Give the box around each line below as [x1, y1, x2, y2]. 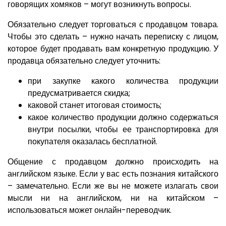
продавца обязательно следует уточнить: [8, 55, 160, 67]
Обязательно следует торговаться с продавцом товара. [8, 19, 218, 31]
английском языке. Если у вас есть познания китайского [8, 168, 218, 180]
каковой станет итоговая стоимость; [28, 99, 161, 111]
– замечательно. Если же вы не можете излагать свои [8, 180, 218, 192]
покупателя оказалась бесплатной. [28, 136, 157, 148]
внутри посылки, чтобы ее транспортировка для [28, 124, 218, 136]
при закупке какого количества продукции [28, 75, 218, 87]
